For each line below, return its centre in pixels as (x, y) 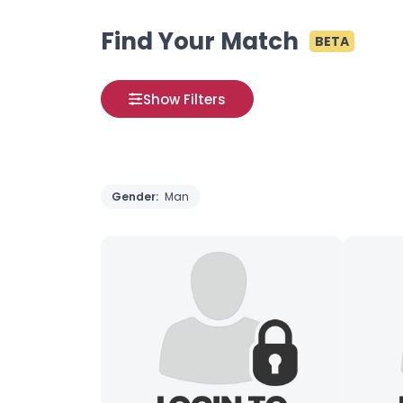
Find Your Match (200, 41)
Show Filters (184, 99)
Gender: (136, 197)
